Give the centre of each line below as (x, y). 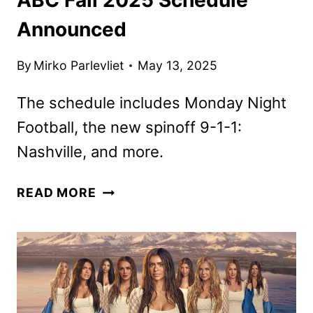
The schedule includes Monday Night (152, 103)
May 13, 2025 (178, 66)
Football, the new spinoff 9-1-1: (129, 128)
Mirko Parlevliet (79, 66)
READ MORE (57, 193)
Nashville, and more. (90, 152)
